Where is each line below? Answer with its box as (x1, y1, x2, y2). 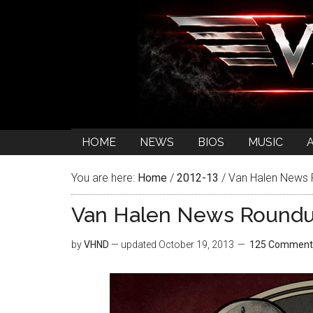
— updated (109, 239, 159, 250)
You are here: (71, 171, 138, 184)
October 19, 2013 (159, 239, 234, 250)
